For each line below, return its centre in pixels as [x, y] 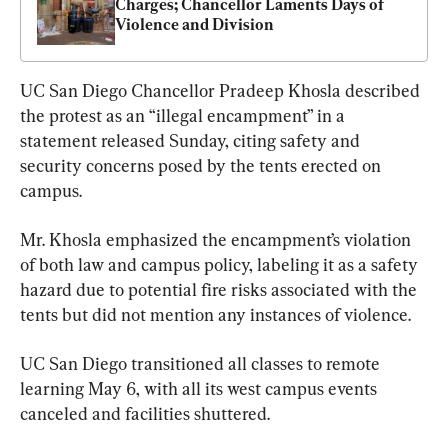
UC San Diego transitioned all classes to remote [202, 364]
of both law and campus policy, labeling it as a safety [221, 265]
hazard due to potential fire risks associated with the [220, 290]
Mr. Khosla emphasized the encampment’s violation [217, 240]
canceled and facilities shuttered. [145, 414]
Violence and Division [194, 25]
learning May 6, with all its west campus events [200, 389]
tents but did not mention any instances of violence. [215, 315]
